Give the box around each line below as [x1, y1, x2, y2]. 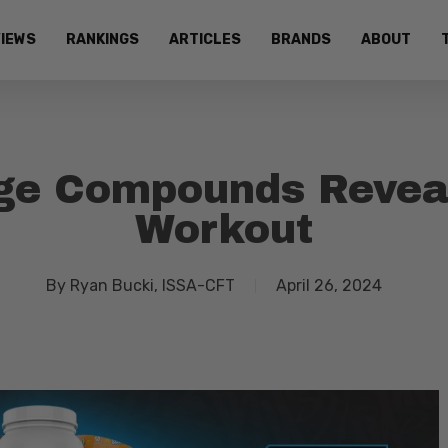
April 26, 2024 [276, 276, 382, 295]
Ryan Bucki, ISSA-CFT [70, 276, 235, 295]
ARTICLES [169, 31, 241, 48]
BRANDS [271, 31, 331, 48]
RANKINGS [66, 31, 139, 48]
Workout [135, 208, 313, 251]
